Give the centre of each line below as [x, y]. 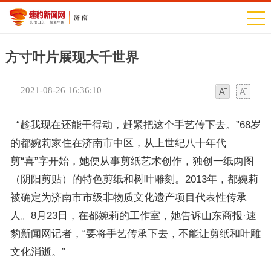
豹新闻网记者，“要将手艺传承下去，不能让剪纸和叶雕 [135, 234]
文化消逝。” [38, 252]
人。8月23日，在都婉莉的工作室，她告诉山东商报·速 [133, 216]
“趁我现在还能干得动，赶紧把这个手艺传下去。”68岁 [135, 125]
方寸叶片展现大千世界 [72, 57]
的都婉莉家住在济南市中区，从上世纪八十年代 [118, 143]
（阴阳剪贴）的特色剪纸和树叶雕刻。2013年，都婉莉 [134, 179]
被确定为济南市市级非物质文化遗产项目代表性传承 [128, 198]
